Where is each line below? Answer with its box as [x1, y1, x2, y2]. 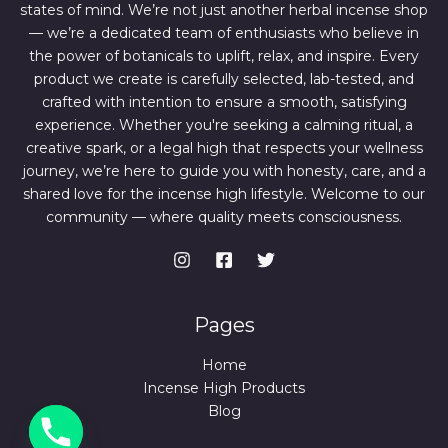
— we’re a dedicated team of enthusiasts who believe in [29, 24, 419, 43]
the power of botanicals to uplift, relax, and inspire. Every [29, 47, 419, 66]
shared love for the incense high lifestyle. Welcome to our [23, 185, 425, 204]
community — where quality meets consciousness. [46, 208, 402, 227]
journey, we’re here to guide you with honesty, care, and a [22, 162, 426, 181]
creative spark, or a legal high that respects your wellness [25, 139, 423, 158]
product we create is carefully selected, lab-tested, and [34, 70, 414, 89]
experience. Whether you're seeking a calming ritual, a [35, 116, 413, 135]
